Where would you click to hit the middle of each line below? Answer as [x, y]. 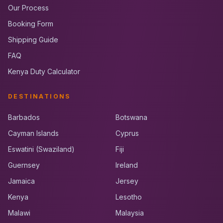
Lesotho [129, 197]
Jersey [127, 181]
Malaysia [130, 213]
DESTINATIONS [39, 96]
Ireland [127, 165]
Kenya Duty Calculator [44, 71]
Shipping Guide [33, 40]
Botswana [131, 117]
